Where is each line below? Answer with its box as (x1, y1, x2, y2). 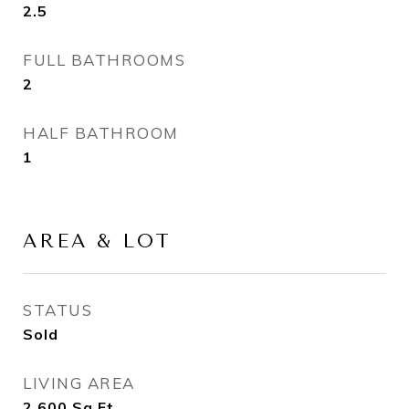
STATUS (23, 299, 92, 320)
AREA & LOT (23, 229, 172, 252)
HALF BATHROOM (23, 122, 179, 142)
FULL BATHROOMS (23, 49, 185, 69)
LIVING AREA (23, 372, 135, 393)
